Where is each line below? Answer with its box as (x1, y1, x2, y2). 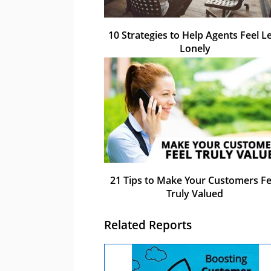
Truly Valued (166, 186, 223, 200)
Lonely (179, 41, 211, 55)
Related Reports (104, 217, 192, 233)
